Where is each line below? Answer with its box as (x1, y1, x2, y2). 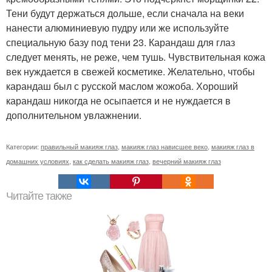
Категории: (6, 141, 41, 151)
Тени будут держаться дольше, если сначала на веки (6, 5, 244, 20)
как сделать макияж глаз (73, 155, 149, 166)
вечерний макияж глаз (152, 155, 221, 166)
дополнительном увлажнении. (6, 107, 141, 122)
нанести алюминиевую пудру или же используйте (6, 20, 229, 35)
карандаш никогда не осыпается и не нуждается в (6, 93, 231, 107)
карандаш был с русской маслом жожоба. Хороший (6, 78, 238, 93)
